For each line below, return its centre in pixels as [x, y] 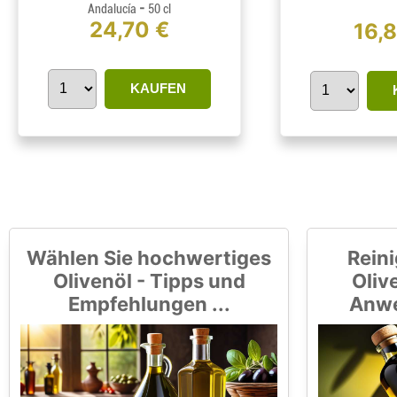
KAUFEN [158, 88]
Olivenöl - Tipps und [149, 280]
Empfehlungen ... [149, 304]
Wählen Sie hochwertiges [149, 257]
